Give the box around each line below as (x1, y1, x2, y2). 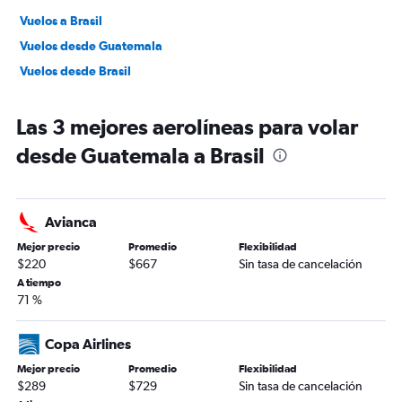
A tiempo (17, 276, 61, 290)
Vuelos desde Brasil (20, 64, 131, 79)
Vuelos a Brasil (20, 13, 102, 29)
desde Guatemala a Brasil (16, 143, 265, 169)
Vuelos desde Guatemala (20, 39, 162, 54)
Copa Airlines (45, 336, 131, 353)
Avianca (45, 214, 97, 231)
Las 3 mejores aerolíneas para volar (16, 114, 358, 140)
